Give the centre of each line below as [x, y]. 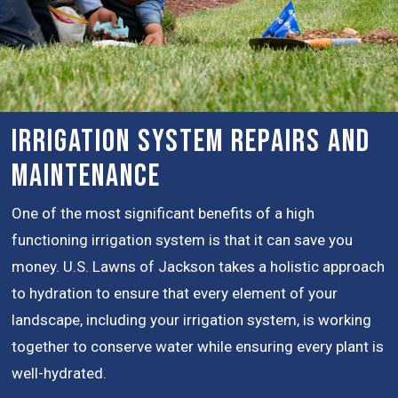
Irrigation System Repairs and [191, 141]
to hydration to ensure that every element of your [175, 293]
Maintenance [87, 176]
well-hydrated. [60, 373]
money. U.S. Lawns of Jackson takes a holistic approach [199, 266]
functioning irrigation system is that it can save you [183, 239]
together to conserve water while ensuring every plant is [198, 346]
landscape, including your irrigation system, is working [192, 319]
